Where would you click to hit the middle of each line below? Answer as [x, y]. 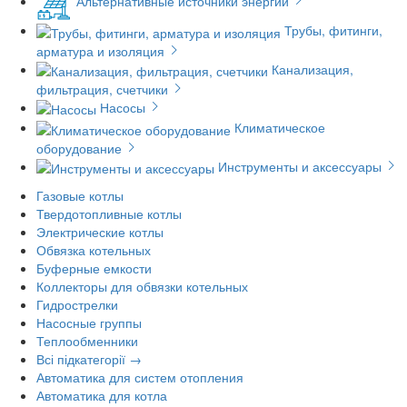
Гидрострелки [77, 304]
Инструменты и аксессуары [300, 166]
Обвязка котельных [94, 249]
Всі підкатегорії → [89, 358]
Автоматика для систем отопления [140, 377]
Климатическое [280, 128]
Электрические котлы [100, 231]
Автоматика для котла [102, 395]
